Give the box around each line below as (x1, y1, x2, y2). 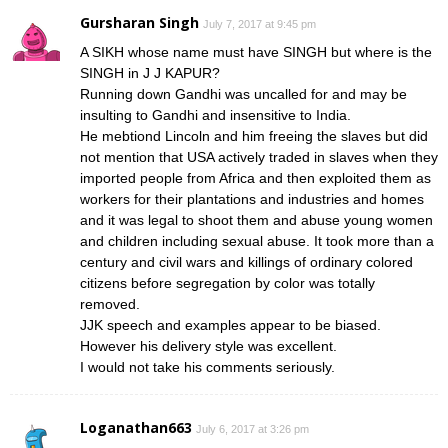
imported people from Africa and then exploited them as (80, 169, 431, 186)
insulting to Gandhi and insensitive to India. (80, 106, 351, 123)
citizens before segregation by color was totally (80, 274, 375, 291)
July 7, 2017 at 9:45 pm (203, 17, 316, 30)
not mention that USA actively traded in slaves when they (80, 148, 438, 165)
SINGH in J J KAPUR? (80, 64, 220, 81)
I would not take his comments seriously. (80, 358, 335, 375)
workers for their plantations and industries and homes (80, 190, 424, 207)
